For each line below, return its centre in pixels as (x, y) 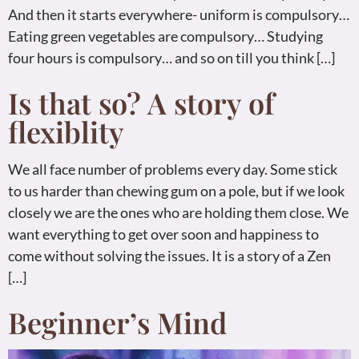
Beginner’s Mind (117, 323)
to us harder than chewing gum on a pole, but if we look (176, 191)
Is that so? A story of (141, 103)
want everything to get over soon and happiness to (163, 234)
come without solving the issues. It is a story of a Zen (169, 256)
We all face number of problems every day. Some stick (173, 169)
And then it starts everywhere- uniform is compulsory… (179, 15)
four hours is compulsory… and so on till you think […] (171, 58)
